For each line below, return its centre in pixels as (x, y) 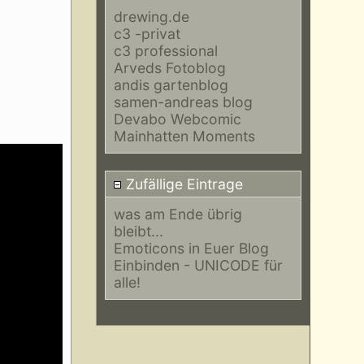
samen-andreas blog (183, 102)
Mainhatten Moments (184, 136)
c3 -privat (147, 33)
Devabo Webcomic (177, 119)
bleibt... (138, 232)
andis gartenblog (171, 84)
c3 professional (165, 50)
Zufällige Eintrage (182, 184)
